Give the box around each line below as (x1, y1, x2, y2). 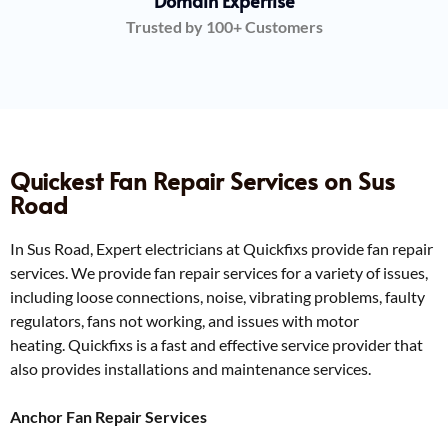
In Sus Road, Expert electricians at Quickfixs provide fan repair (10, 239, 433, 259)
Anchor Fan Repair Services (10, 407, 207, 427)
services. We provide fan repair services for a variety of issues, (10, 263, 428, 283)
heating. (10, 335, 68, 355)
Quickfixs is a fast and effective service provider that (68, 335, 423, 355)
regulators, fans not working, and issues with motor (10, 311, 359, 331)
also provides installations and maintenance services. (10, 359, 377, 379)
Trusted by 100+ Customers (125, 17, 323, 37)
